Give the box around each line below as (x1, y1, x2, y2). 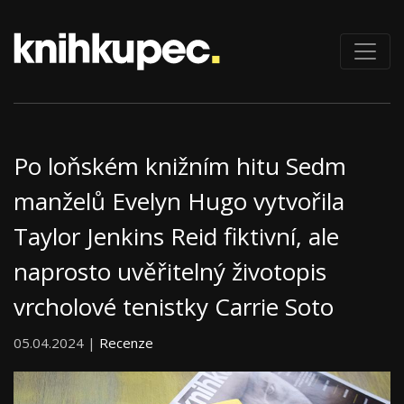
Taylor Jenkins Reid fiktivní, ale (14, 220, 339, 253)
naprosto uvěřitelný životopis (14, 255, 326, 289)
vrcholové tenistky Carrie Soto (14, 290, 334, 324)
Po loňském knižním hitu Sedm (14, 150, 346, 183)
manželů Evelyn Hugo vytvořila (14, 185, 344, 218)
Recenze (99, 334, 153, 353)
